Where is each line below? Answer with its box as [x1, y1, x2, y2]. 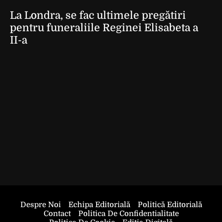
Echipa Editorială [68, 200, 130, 209]
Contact [43, 209, 71, 218]
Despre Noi [20, 200, 61, 209]
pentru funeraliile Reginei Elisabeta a [10, 22, 198, 34]
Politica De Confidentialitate [78, 209, 179, 218]
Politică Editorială [137, 200, 202, 209]
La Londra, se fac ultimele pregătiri [10, 9, 186, 21]
